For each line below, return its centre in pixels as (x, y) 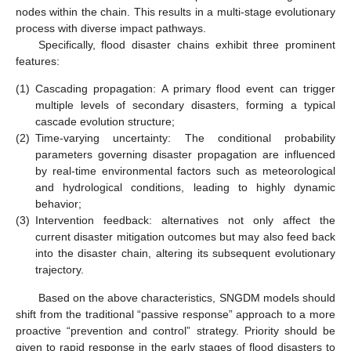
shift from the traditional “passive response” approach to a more (175, 314)
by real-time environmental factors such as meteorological (185, 171)
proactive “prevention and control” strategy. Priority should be (175, 330)
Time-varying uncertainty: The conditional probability (185, 138)
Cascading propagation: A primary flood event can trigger (185, 89)
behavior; (58, 204)
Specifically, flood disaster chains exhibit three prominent (186, 45)
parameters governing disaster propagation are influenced (185, 155)
